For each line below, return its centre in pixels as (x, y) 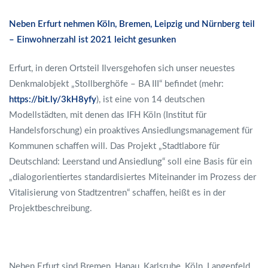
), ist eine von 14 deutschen (150, 100)
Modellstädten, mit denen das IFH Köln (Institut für (108, 115)
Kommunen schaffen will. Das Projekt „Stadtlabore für (114, 146)
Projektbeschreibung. (51, 208)
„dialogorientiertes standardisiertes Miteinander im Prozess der (133, 177)
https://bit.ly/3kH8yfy (53, 100)
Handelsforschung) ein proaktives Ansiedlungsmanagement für (131, 131)
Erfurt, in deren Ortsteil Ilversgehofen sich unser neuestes (122, 68)
